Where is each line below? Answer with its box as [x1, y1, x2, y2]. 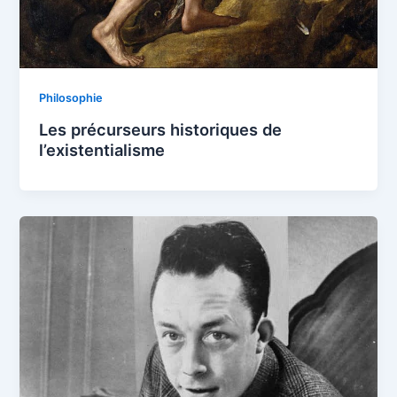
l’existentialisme [39, 140, 166, 160]
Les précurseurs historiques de [39, 120, 283, 140]
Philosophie [39, 91, 104, 105]
